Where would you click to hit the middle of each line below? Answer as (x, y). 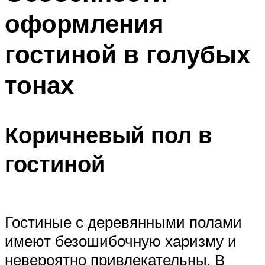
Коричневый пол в (108, 135)
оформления (84, 23)
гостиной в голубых (127, 54)
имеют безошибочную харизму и (121, 240)
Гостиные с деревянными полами (123, 222)
